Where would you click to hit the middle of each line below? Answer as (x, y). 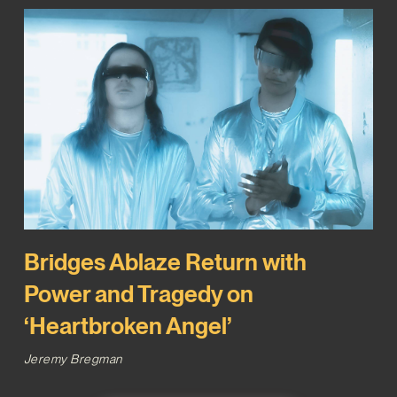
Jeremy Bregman (73, 358)
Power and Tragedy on (138, 293)
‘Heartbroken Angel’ (127, 325)
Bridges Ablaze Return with (165, 261)
